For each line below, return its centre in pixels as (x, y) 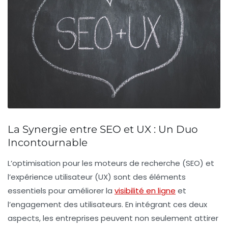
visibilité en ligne (145, 190)
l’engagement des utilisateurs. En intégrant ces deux (107, 204)
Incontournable (48, 142)
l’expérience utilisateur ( (53, 177)
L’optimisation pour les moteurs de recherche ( (97, 163)
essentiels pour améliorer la (61, 190)
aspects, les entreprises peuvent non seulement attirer (113, 218)
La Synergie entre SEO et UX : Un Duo (103, 129)
